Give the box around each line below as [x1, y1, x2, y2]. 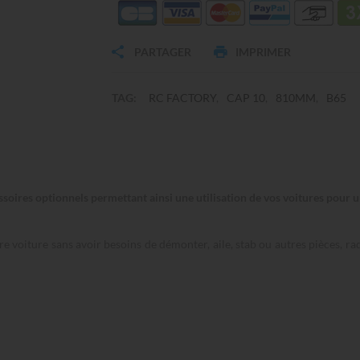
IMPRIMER [235, 45, 291, 59]
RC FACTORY [149, 91, 216, 105]
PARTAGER [132, 45, 191, 59]
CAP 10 [227, 91, 265, 105]
